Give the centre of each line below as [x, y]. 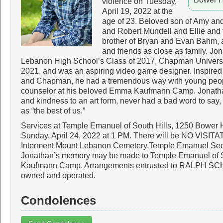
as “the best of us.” [54, 111]
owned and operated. [58, 175]
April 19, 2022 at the [137, 11]
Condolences [58, 200]
